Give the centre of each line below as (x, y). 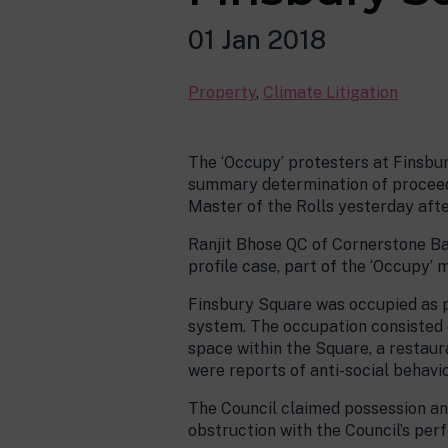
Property (222, 92)
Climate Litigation (330, 92)
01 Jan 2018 (257, 40)
